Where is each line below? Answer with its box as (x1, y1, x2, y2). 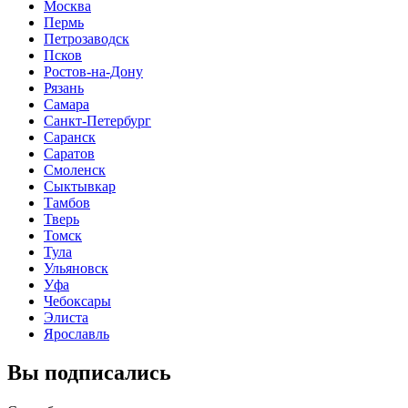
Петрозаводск (44, 31, 129, 47)
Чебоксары (44, 293, 111, 310)
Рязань (44, 80, 84, 97)
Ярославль (44, 326, 109, 342)
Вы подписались (7, 361, 171, 385)
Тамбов (44, 195, 90, 211)
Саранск (44, 129, 96, 146)
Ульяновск (44, 260, 108, 277)
